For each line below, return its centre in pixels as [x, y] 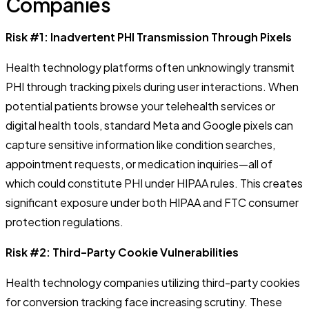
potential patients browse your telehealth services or [140, 106]
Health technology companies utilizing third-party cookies [153, 282]
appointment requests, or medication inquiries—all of [139, 163]
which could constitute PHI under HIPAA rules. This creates [154, 183]
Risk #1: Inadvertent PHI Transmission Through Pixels [149, 37]
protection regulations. [64, 221]
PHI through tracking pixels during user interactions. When [152, 86]
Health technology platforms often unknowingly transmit [150, 67]
